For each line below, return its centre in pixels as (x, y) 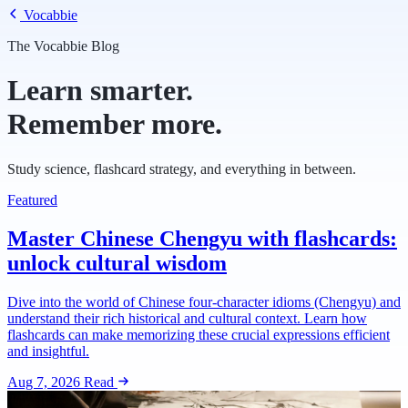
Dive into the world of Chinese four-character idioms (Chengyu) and (204, 301)
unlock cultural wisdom (117, 263)
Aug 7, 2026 (44, 382)
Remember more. (115, 124)
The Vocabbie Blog (63, 46)
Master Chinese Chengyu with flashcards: (202, 238)
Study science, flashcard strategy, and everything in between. (182, 168)
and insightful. (48, 351)
